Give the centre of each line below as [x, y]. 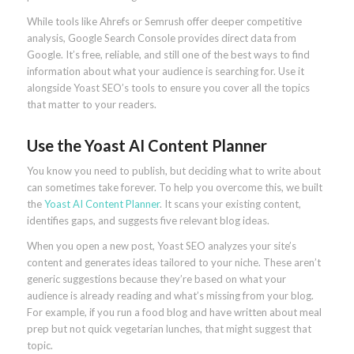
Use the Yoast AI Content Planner [147, 146]
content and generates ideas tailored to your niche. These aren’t [173, 263]
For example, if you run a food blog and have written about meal [174, 313]
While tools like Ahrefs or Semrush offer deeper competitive [164, 22]
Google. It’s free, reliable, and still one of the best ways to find [168, 55]
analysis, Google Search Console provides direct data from [161, 38]
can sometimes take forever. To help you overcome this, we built [174, 188]
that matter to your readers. [91, 105]
